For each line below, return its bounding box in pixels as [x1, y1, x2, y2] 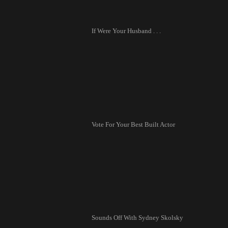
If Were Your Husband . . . [91, 27, 161, 35]
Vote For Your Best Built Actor [91, 120, 175, 128]
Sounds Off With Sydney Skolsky [91, 214, 183, 222]
